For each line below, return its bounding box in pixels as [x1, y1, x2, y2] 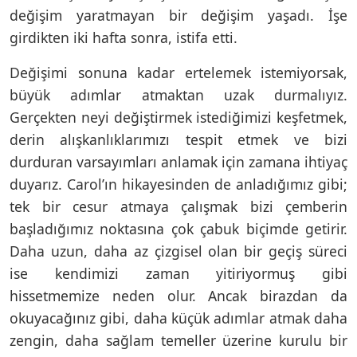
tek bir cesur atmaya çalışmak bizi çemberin [10, 196, 347, 216]
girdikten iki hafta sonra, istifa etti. [10, 27, 237, 47]
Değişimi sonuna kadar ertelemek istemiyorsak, [10, 62, 347, 82]
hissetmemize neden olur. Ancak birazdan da [10, 285, 347, 305]
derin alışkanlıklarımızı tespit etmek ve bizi [10, 129, 347, 149]
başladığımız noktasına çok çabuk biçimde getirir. [10, 218, 347, 238]
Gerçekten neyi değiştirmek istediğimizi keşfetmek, [10, 107, 347, 127]
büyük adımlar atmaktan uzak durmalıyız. [10, 84, 347, 104]
